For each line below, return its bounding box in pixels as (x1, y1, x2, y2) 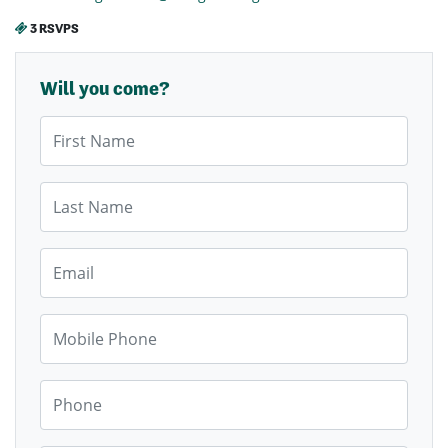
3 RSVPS (28, 21, 79, 37)
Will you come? (40, 77, 170, 101)
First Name (39, 116, 112, 136)
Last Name (39, 182, 110, 202)
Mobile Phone (39, 314, 131, 334)
